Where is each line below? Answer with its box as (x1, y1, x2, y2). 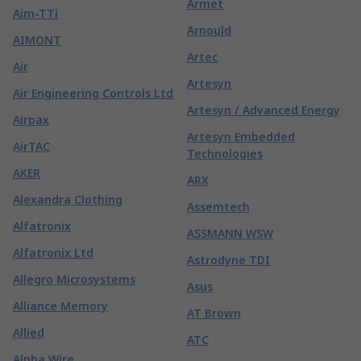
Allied (13, 325, 44, 340)
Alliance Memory (13, 298, 108, 313)
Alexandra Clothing (13, 192, 122, 207)
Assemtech (187, 199, 250, 214)
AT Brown (187, 305, 241, 321)
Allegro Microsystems (13, 272, 135, 287)
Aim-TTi (13, 6, 59, 21)
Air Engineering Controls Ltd (13, 85, 173, 101)
